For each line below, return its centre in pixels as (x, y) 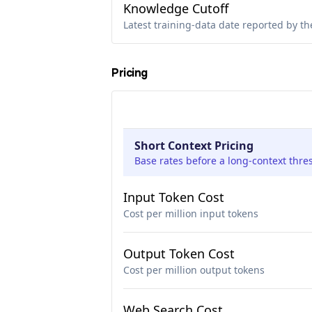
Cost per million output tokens (194, 270)
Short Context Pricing (194, 146)
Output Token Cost (179, 253)
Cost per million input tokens (191, 213)
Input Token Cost (174, 197)
